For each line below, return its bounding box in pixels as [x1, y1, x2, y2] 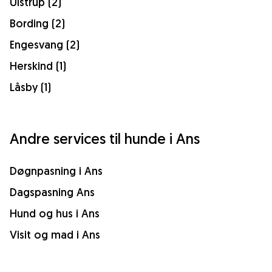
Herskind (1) [10, 59, 66, 73]
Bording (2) [10, 16, 65, 30]
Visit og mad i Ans [10, 228, 100, 242]
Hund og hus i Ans [10, 206, 100, 220]
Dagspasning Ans [10, 185, 95, 199]
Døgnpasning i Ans [10, 164, 103, 178]
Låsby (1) [10, 80, 51, 94]
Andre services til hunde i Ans [10, 129, 200, 148]
